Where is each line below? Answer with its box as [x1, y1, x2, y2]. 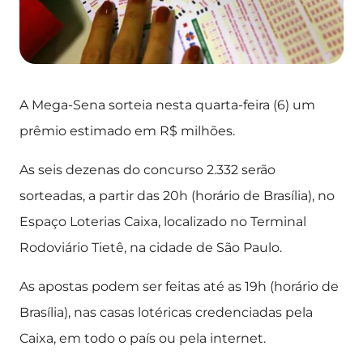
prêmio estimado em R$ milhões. [19, 123, 235, 139]
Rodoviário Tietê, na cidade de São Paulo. [19, 240, 282, 255]
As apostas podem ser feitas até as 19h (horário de [19, 279, 339, 294]
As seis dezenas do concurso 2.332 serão [19, 162, 275, 177]
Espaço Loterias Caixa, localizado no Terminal [19, 214, 306, 229]
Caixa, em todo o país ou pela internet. [19, 331, 266, 346]
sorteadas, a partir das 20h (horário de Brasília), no [19, 188, 335, 203]
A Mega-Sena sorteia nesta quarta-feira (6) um [19, 97, 315, 113]
